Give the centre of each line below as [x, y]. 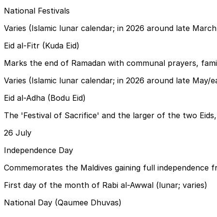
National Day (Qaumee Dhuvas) [63, 202]
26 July [18, 132]
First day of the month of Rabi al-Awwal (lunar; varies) [106, 185]
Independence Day [39, 150]
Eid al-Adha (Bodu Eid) [45, 98]
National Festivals [37, 10]
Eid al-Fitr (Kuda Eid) [42, 45]
